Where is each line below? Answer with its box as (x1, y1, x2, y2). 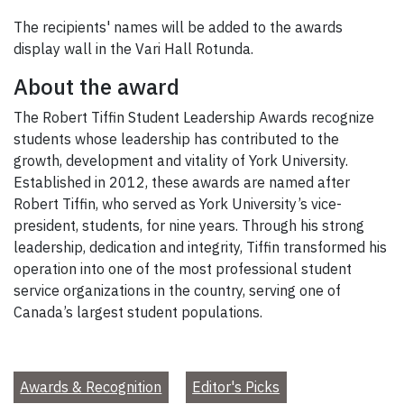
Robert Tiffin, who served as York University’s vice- (14, 194, 342, 213)
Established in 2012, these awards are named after (14, 172, 350, 191)
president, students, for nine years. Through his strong (14, 216, 364, 234)
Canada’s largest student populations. (14, 302, 262, 321)
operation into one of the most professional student (14, 259, 352, 278)
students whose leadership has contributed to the (14, 129, 339, 148)
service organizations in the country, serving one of (14, 280, 341, 299)
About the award (14, 71, 179, 101)
